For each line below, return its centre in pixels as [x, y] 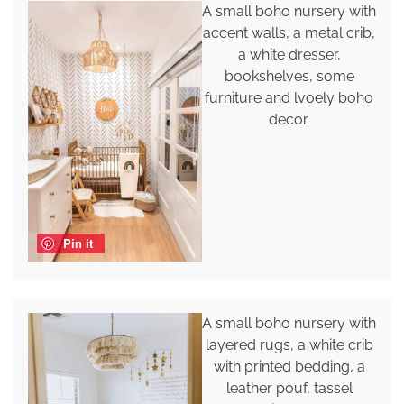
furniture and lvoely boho [289, 97]
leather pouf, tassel [289, 388]
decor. [289, 119]
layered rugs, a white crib [289, 344]
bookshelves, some [289, 76]
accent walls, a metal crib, [289, 32]
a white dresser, [289, 54]
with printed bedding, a [289, 366]
